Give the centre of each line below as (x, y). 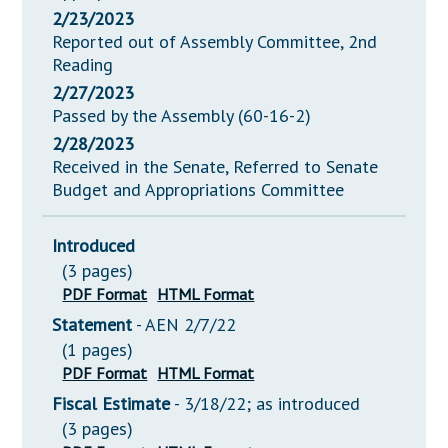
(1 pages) (98, 350)
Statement (92, 325)
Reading (83, 65)
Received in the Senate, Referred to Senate (215, 167)
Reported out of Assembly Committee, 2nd (215, 42)
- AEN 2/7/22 (186, 325)
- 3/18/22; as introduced (267, 404)
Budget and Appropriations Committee (198, 190)
